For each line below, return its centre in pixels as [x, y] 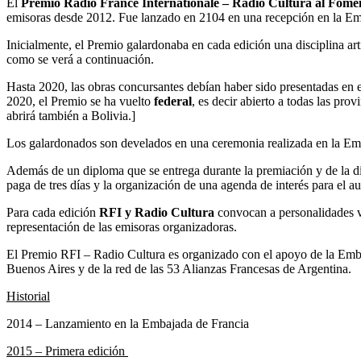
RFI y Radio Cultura [157, 212]
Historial [28, 296]
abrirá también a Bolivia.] [71, 115]
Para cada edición [53, 212]
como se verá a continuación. [80, 59]
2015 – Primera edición [67, 351]
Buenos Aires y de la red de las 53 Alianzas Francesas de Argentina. [179, 268]
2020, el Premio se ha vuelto [80, 101]
